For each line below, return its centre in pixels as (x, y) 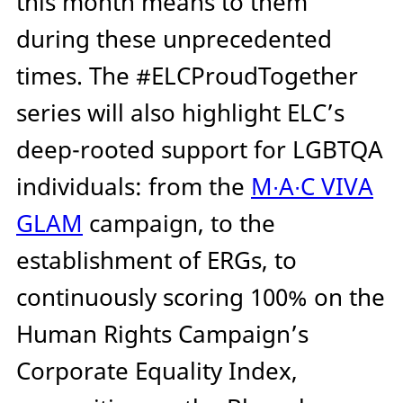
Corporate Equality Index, (157, 372)
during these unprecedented (174, 40)
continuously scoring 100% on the (201, 298)
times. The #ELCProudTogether (187, 76)
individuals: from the (134, 187)
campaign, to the (179, 224)
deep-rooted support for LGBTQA (200, 150)
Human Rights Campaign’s (162, 335)
